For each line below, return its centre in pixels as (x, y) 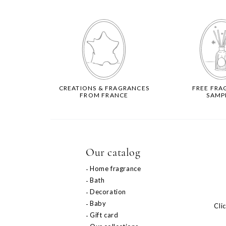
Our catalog (113, 153)
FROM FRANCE (104, 95)
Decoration (108, 192)
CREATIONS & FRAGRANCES (104, 88)
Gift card (104, 215)
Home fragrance (116, 169)
